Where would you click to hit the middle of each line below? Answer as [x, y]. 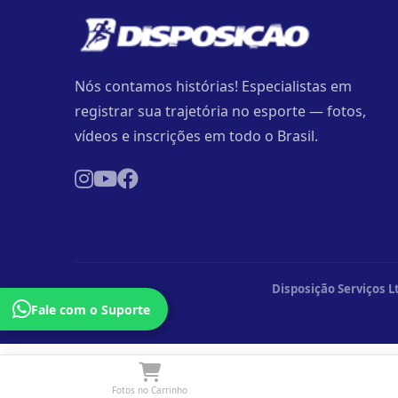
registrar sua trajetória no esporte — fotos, [220, 111]
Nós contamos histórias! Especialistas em [213, 86]
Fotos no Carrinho [149, 390]
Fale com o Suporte [91, 309]
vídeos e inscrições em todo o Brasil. [196, 136]
